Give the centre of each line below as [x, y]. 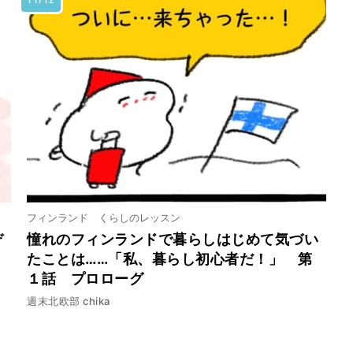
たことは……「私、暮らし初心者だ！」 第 [169, 258]
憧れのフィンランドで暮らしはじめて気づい [173, 239]
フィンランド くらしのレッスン [104, 217]
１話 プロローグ [85, 278]
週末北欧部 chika [69, 301]
